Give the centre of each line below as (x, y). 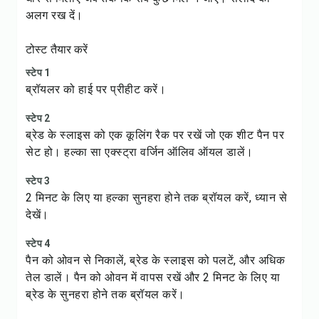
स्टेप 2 (38, 118)
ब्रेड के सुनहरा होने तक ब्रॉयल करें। (105, 294)
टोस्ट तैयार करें (57, 49)
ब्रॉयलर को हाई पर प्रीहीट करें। (96, 89)
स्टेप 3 (38, 181)
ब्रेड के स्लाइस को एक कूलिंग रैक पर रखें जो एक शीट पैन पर (155, 135)
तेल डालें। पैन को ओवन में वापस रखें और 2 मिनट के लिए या (153, 277)
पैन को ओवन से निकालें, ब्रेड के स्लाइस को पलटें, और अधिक (155, 260)
